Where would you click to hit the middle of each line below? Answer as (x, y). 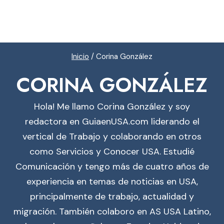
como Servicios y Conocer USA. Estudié (112, 151)
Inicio (80, 57)
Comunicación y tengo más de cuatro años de (112, 166)
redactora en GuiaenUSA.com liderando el (112, 121)
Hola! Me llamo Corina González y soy (112, 106)
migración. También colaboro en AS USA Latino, (112, 211)
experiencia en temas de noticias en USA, (112, 181)
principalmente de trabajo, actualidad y (112, 196)
